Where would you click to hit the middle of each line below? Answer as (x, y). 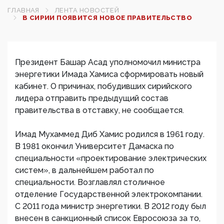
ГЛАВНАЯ (23, 10)
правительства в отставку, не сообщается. (99, 110)
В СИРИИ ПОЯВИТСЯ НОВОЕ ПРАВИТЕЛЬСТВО (107, 18)
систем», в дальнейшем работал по (84, 170)
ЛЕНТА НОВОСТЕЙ (87, 10)
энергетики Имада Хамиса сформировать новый (109, 74)
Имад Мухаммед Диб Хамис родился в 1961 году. (110, 134)
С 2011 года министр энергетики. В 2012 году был (110, 206)
